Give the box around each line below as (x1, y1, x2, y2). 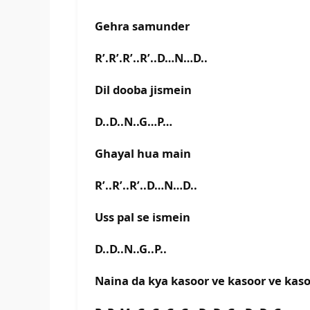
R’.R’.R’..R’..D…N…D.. (95, 50, 208, 66)
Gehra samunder (95, 18, 190, 35)
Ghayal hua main (95, 145, 191, 162)
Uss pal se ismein (95, 209, 190, 226)
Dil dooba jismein (95, 82, 192, 98)
